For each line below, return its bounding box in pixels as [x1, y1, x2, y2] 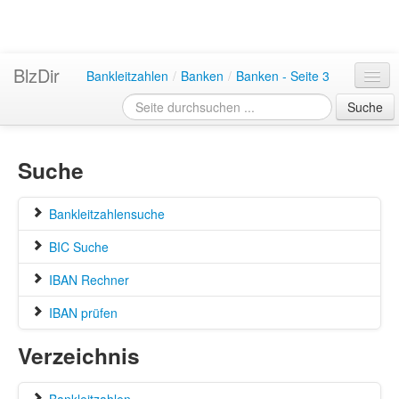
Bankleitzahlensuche [45, 205, 165, 223]
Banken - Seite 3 [236, 67, 330, 85]
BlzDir [13, 62, 60, 88]
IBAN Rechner [45, 271, 129, 289]
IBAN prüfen [45, 304, 118, 322]
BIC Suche [45, 238, 109, 256]
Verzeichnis [18, 339, 140, 371]
